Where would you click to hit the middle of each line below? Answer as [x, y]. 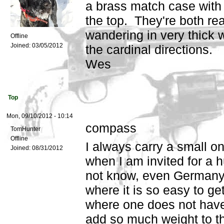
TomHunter [25, 129]
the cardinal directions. [149, 50]
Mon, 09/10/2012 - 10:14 [40, 116]
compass [111, 128]
